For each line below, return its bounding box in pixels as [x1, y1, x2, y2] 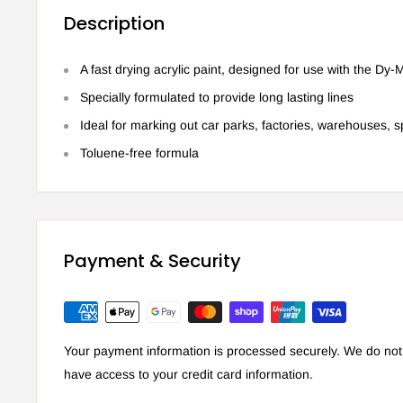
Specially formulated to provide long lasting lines [80, 90, 354, 105]
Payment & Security [64, 248, 241, 274]
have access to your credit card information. [64, 367, 313, 382]
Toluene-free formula [80, 146, 199, 161]
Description [64, 10, 165, 36]
